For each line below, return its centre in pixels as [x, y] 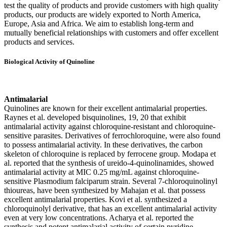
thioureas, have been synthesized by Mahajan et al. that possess [105, 190]
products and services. [39, 42]
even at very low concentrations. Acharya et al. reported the [99, 217]
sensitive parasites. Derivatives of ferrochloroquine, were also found [112, 135]
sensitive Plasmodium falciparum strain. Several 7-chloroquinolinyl [111, 181]
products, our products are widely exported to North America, [102, 15]
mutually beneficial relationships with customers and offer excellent [111, 33]
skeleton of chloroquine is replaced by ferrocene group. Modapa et [110, 154]
